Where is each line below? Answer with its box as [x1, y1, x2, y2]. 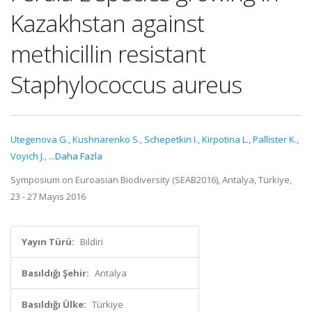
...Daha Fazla [49, 150, 102, 162]
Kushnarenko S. [72, 133, 140, 146]
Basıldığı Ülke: [22, 298, 86, 311]
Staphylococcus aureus [10, 68, 242, 100]
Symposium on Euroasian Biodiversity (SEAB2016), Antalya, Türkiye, [10, 173, 292, 186]
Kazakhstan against [10, 7, 204, 39]
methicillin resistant [10, 38, 205, 70]
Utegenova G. [10, 133, 68, 146]
